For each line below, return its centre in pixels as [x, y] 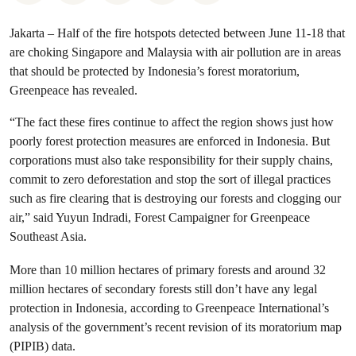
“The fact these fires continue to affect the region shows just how [172, 122]
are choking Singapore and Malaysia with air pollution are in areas [175, 52]
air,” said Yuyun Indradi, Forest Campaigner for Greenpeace [160, 217]
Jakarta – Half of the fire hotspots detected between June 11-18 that [177, 33]
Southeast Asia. [48, 236]
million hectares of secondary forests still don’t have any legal [163, 289]
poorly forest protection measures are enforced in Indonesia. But [170, 141]
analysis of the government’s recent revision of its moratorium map [176, 327]
